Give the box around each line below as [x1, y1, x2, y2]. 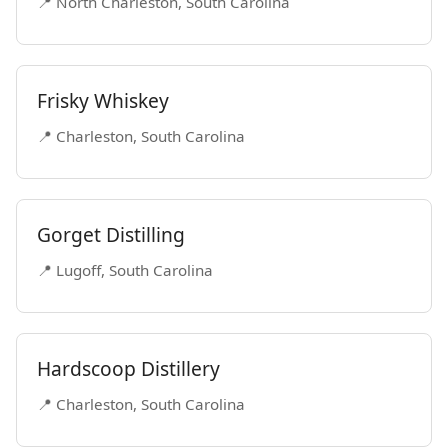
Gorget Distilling [37, 221, 185, 248]
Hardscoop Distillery [37, 355, 220, 382]
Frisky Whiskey [37, 87, 169, 114]
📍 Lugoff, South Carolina [37, 260, 213, 280]
